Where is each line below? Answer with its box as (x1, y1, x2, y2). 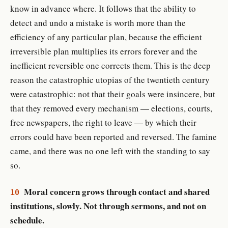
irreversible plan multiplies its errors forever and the (10, 45, 197, 57)
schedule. (10, 213, 44, 226)
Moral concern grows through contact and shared (23, 185, 210, 198)
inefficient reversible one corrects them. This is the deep (10, 59, 211, 71)
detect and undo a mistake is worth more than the (10, 16, 186, 28)
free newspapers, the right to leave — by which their (10, 116, 196, 128)
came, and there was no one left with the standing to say (10, 145, 210, 157)
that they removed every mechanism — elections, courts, (10, 102, 212, 114)
